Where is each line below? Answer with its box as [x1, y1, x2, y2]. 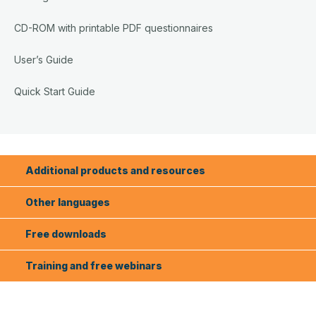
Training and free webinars [25, 259, 162, 272]
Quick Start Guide [14, 85, 95, 97]
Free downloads [25, 227, 107, 240]
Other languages [25, 195, 110, 208]
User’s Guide [14, 53, 73, 66]
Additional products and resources [25, 164, 205, 176]
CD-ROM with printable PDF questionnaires [14, 21, 213, 34]
